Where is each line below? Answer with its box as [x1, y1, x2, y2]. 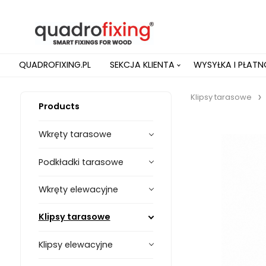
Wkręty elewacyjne [38, 183, 118, 195]
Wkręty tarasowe [38, 128, 112, 141]
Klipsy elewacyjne [38, 238, 113, 251]
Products [38, 100, 80, 112]
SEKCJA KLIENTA [110, 59, 175, 71]
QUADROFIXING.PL [19, 59, 91, 71]
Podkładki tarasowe [38, 156, 123, 168]
